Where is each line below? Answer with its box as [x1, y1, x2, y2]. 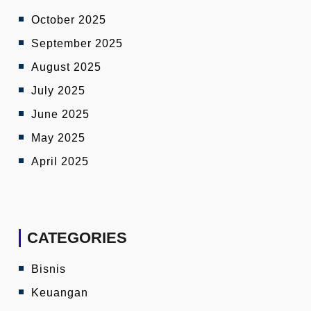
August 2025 [31, 60, 101, 73]
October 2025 [31, 13, 106, 26]
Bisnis [31, 262, 66, 275]
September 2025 [31, 37, 123, 49]
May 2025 [31, 131, 85, 144]
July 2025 [31, 84, 85, 96]
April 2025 [31, 155, 89, 167]
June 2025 [31, 108, 90, 120]
